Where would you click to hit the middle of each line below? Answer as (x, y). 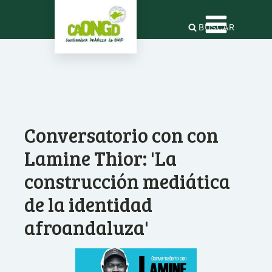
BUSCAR (217, 27)
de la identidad (88, 204)
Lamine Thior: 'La (100, 158)
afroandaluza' (87, 227)
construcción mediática (127, 181)
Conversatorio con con (121, 135)
